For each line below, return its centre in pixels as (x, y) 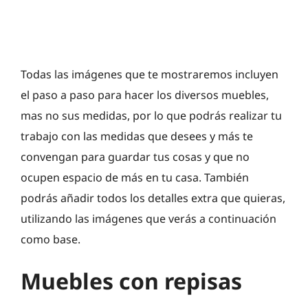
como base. (51, 239)
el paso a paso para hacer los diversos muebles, (145, 95)
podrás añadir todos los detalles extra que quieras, (153, 198)
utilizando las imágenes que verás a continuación (148, 218)
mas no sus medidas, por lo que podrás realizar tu (151, 115)
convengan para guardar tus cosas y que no (135, 156)
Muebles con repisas (131, 280)
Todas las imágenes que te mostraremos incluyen (150, 74)
